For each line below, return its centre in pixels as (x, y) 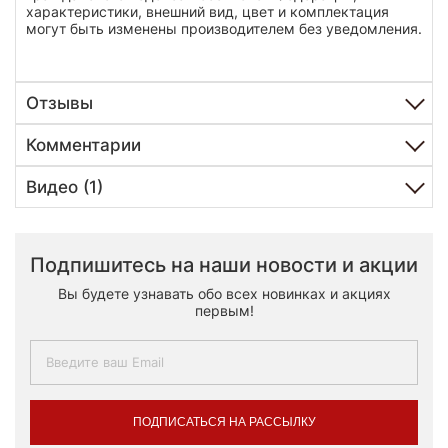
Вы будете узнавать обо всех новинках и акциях (224, 293)
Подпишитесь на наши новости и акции (224, 264)
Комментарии (83, 144)
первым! (224, 310)
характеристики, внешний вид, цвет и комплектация (207, 11)
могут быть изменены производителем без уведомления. (224, 28)
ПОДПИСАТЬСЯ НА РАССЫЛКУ (224, 421)
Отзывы (59, 102)
